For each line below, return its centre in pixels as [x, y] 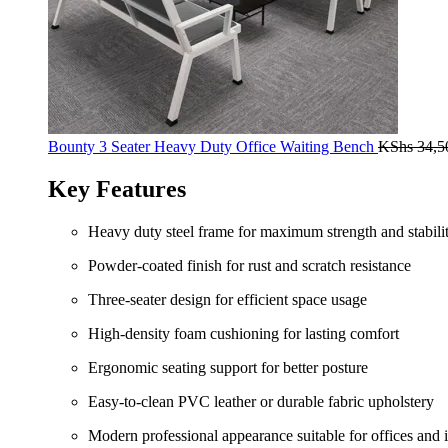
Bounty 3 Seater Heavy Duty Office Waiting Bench [213, 146]
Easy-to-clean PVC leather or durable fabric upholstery [261, 401]
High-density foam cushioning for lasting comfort [243, 333]
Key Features [117, 188]
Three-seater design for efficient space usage [227, 299]
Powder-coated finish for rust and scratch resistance [249, 265]
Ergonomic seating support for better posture [228, 367]
